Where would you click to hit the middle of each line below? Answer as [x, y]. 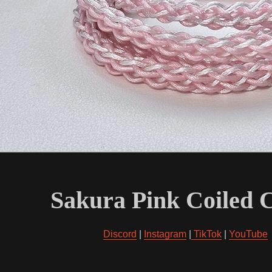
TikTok [206, 234]
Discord [120, 234]
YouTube [248, 234]
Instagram [165, 234]
